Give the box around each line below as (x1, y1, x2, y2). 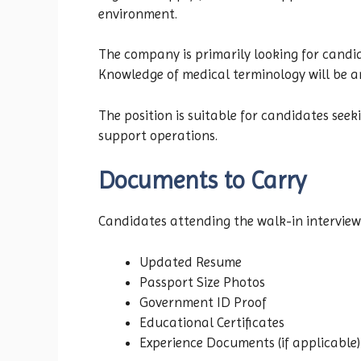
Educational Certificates (139, 313, 284, 330)
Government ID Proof (139, 293, 267, 310)
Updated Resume (139, 253, 242, 270)
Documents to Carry (98, 166, 306, 195)
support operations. (98, 127, 218, 143)
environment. (98, 5, 177, 22)
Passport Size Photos (139, 273, 265, 290)
